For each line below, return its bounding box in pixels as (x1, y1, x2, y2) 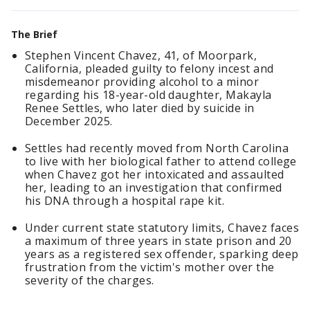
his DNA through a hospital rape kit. (25, 193, 225, 208)
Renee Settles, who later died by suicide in (25, 100, 255, 116)
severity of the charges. (25, 273, 154, 288)
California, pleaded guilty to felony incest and (25, 61, 274, 76)
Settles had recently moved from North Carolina (25, 140, 289, 156)
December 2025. (25, 113, 113, 129)
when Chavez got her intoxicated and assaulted (25, 167, 284, 182)
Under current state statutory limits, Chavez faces (25, 220, 300, 235)
